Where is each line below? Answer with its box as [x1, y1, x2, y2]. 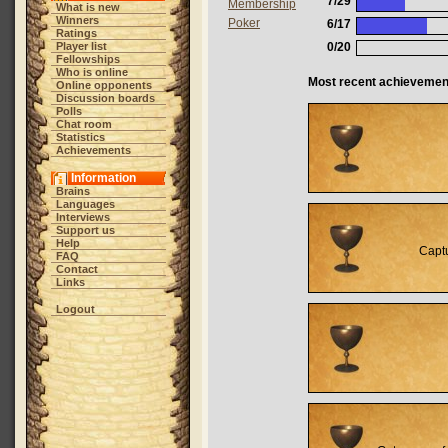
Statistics [55, 131, 105, 143]
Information [70, 171, 136, 185]
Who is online [55, 66, 128, 78]
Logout [55, 303, 95, 315]
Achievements [55, 144, 131, 156]
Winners [55, 14, 99, 26]
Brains [55, 185, 90, 197]
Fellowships [55, 53, 120, 65]
